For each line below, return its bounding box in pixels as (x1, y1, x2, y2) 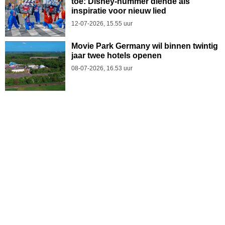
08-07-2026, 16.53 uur (71, 64, 133, 72)
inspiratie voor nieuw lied (71, 6, 166, 15)
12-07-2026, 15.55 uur (71, 20, 133, 27)
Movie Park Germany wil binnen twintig (71, 41, 218, 50)
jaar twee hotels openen (71, 51, 162, 60)
